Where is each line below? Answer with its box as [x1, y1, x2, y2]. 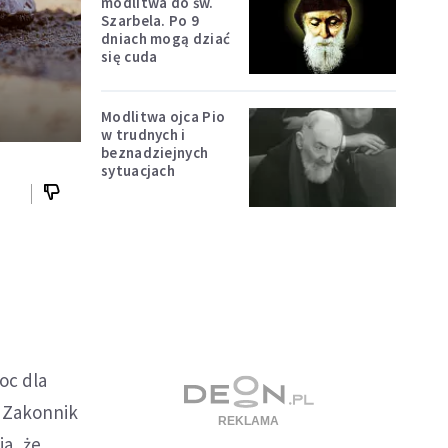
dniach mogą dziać [101, 28, 231, 48]
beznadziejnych [101, 143, 209, 163]
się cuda [101, 46, 158, 66]
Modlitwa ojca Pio [101, 107, 226, 127]
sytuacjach [101, 161, 175, 181]
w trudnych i [101, 125, 186, 145]
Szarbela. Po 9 [101, 10, 200, 30]
